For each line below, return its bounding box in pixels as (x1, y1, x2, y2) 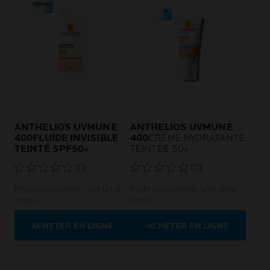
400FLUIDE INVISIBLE (14, 133, 118, 144)
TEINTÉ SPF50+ (14, 143, 90, 155)
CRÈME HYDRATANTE (148, 133, 245, 144)
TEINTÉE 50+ (130, 143, 190, 155)
